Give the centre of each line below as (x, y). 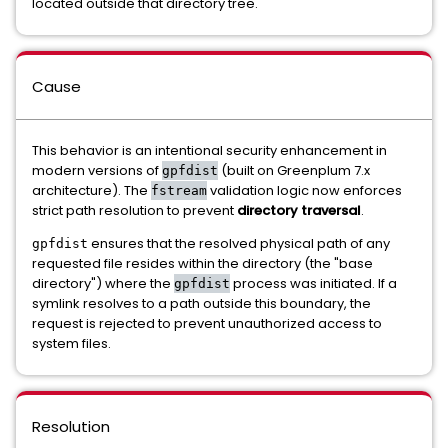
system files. (71, 343)
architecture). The (91, 190)
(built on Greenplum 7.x (294, 170)
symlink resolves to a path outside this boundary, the (201, 303)
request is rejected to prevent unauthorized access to (207, 323)
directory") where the (103, 283)
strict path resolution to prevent (134, 210)
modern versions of (97, 170)
